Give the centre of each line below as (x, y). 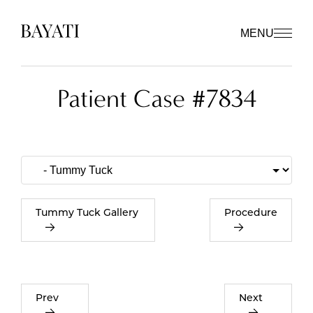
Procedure (251, 212)
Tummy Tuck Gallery (87, 212)
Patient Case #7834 (156, 99)
